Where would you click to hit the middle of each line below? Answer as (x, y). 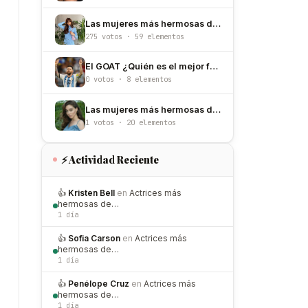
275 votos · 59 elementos (135, 36)
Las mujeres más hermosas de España (149, 23)
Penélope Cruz (99, 283)
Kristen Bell (91, 193)
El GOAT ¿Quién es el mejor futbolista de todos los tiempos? (147, 67)
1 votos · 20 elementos (131, 122)
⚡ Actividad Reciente (110, 159)
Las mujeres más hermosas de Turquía (149, 109)
